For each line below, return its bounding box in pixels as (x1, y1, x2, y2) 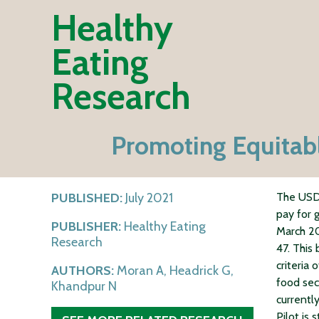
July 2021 (122, 190, 173, 206)
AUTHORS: (51, 263, 114, 279)
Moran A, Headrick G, (114, 263, 234, 279)
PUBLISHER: (51, 219, 121, 235)
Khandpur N (51, 278, 117, 295)
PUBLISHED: (51, 190, 122, 206)
